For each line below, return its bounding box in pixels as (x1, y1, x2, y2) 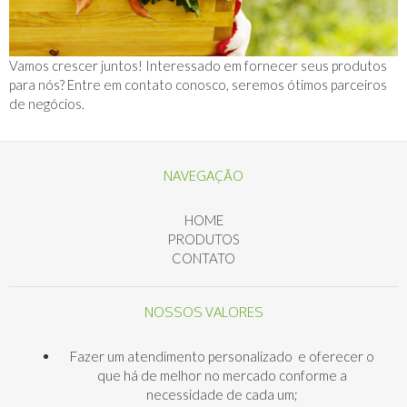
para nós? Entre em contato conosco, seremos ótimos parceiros (9, 76, 387, 94)
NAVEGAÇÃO (164, 167, 243, 185)
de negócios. (9, 95, 84, 113)
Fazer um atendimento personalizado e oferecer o (69, 348, 374, 365)
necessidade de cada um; (145, 386, 298, 403)
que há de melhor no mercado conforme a (96, 367, 347, 384)
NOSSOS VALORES (144, 303, 263, 322)
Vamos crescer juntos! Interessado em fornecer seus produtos (9, 57, 387, 74)
